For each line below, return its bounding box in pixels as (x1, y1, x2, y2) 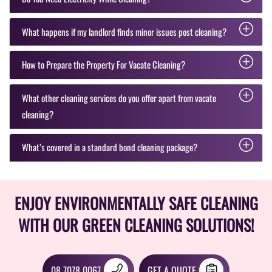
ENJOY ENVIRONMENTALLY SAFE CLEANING (14, 191, 258, 216)
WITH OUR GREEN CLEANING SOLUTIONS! (18, 213, 254, 237)
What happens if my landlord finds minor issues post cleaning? (22, 24, 226, 38)
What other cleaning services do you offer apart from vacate (22, 90, 216, 104)
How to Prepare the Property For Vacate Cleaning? (22, 58, 185, 72)
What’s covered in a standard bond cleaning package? (22, 140, 197, 154)
